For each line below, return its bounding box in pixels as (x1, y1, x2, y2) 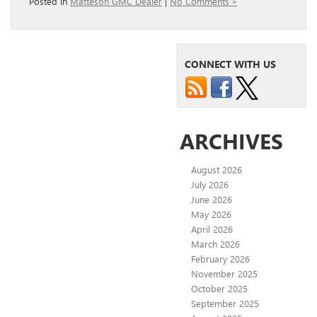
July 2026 (191, 178, 229, 190)
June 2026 (191, 192, 232, 205)
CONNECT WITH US (185, 57, 276, 71)
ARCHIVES (180, 126, 283, 155)
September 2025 (191, 296, 259, 309)
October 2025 (191, 282, 248, 294)
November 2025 (191, 267, 258, 279)
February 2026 (191, 252, 250, 265)
